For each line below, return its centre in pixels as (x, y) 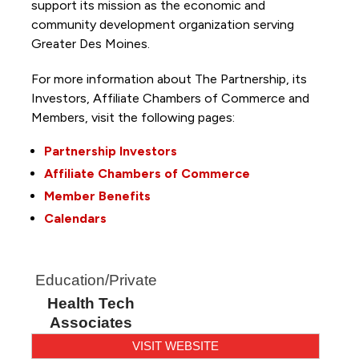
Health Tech (91, 303)
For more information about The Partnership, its (169, 79)
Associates (91, 322)
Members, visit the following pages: (134, 117)
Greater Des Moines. (92, 43)
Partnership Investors (110, 151)
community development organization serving (162, 24)
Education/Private (96, 280)
